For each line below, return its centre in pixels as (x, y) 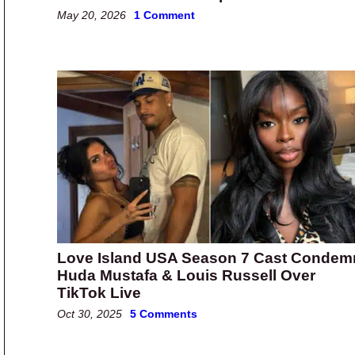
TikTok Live (99, 292)
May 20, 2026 (92, 15)
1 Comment (164, 15)
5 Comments (164, 313)
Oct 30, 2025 (90, 313)
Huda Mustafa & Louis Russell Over (186, 275)
